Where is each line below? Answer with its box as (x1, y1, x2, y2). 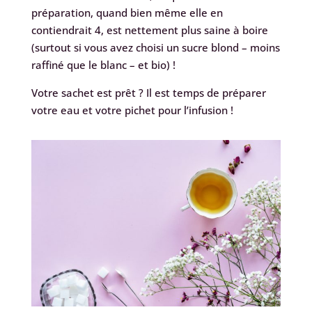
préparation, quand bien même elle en (31, 6, 223, 20)
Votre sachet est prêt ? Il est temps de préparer (31, 86, 266, 100)
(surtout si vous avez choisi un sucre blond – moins (31, 40, 280, 55)
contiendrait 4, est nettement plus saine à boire (31, 23, 268, 38)
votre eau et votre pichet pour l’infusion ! (31, 103, 233, 118)
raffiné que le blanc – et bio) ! (31, 58, 175, 72)
